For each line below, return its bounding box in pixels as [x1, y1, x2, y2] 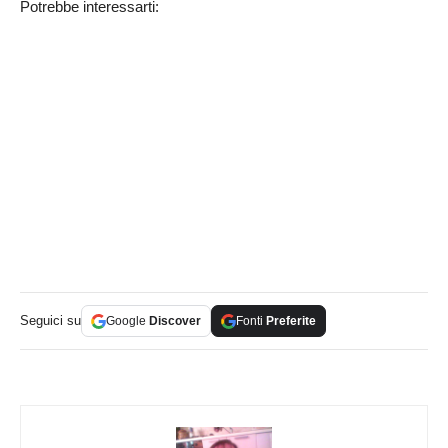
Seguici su [20, 313, 81, 329]
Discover [149, 314, 201, 329]
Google [106, 314, 149, 329]
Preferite [266, 314, 316, 329]
